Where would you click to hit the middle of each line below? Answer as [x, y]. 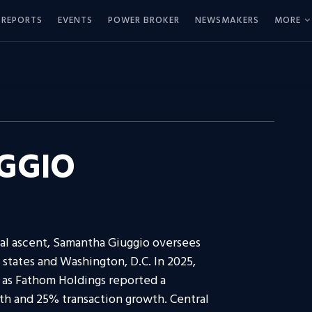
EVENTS [75, 20]
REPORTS [22, 20]
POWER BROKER [144, 20]
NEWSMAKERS [227, 20]
